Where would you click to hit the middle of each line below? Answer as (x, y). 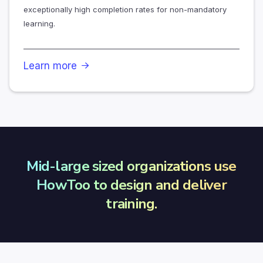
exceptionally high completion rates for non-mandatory (125, 10)
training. (131, 204)
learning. (39, 24)
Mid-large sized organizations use (131, 166)
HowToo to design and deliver (131, 185)
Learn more (50, 66)
